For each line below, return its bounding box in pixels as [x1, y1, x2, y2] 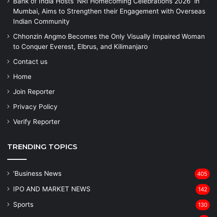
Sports [13, 200, 33, 208]
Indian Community [13, 17, 70, 25]
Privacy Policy [13, 102, 58, 110]
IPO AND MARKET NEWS [13, 185, 91, 193]
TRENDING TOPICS [7, 141, 77, 151]
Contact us [13, 57, 47, 65]
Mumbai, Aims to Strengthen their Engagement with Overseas [13, 7, 205, 15]
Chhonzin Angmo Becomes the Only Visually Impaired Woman [13, 32, 205, 40]
